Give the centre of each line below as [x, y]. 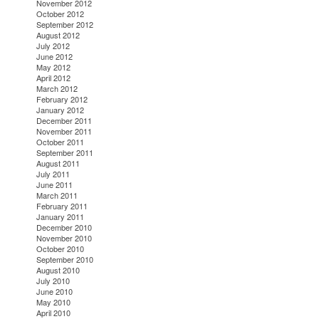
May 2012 [54, 67]
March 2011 [57, 195]
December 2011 [64, 121]
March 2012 [57, 89]
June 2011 [55, 185]
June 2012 [55, 57]
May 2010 [54, 302]
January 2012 [61, 110]
